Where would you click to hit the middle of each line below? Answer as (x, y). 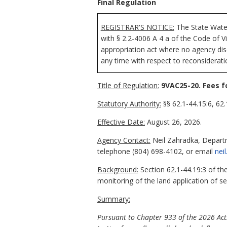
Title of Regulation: (128, 85)
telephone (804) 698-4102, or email (156, 151)
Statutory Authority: (129, 103)
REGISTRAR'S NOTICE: (137, 27)
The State (192, 27)
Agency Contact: (124, 140)
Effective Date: (121, 122)
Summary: (114, 199)
